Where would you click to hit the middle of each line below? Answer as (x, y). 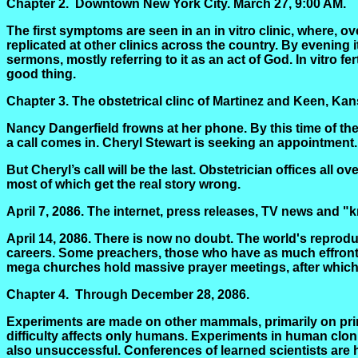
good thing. (41, 74)
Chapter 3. (38, 101)
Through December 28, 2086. (162, 294)
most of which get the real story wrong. (123, 184)
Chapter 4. (38, 294)
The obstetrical (119, 101)
